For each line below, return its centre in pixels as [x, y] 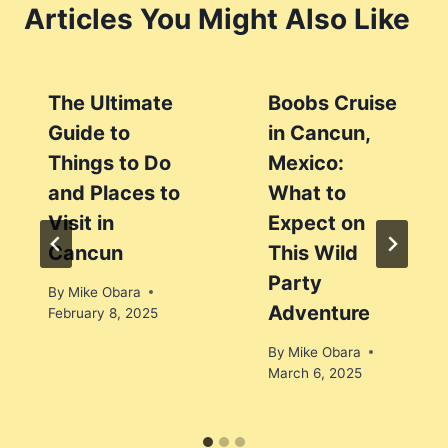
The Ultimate [110, 103]
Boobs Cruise [332, 103]
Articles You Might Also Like [217, 19]
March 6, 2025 [315, 372]
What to [307, 193]
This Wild [313, 253]
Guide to [89, 133]
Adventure [319, 313]
